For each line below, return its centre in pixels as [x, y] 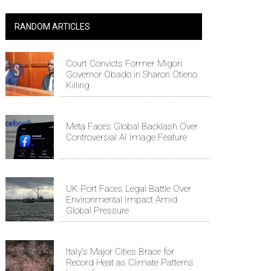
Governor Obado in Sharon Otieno [132, 74]
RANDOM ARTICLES [52, 26]
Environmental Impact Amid [122, 199]
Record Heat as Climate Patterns [130, 262]
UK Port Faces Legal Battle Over [129, 188]
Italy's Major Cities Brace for [120, 251]
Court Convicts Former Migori [124, 63]
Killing [78, 85]
